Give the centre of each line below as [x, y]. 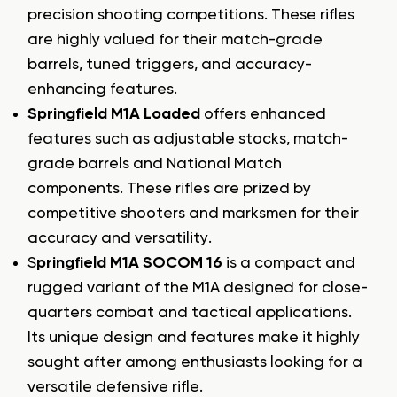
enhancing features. [102, 89]
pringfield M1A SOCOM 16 [129, 263]
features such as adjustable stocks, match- [188, 139]
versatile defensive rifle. [115, 387]
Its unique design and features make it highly [194, 337]
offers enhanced [263, 114]
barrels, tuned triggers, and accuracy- [170, 64]
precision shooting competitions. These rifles [191, 15]
